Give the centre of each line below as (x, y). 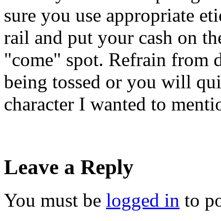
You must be (55, 200)
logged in (143, 200)
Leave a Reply (69, 167)
